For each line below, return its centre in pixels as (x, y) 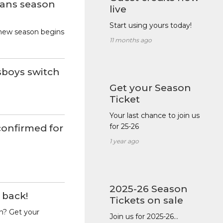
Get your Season (150, 88)
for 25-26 (124, 127)
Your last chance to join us (154, 116)
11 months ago (130, 40)
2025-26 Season (148, 189)
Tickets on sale (146, 201)
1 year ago (124, 141)
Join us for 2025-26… (144, 217)
